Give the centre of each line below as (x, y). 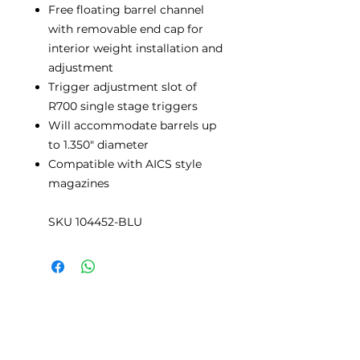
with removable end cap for (126, 29)
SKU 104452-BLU (95, 221)
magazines (79, 183)
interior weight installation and (135, 48)
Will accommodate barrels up (132, 125)
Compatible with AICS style (125, 164)
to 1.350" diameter (98, 144)
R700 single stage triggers (123, 106)
